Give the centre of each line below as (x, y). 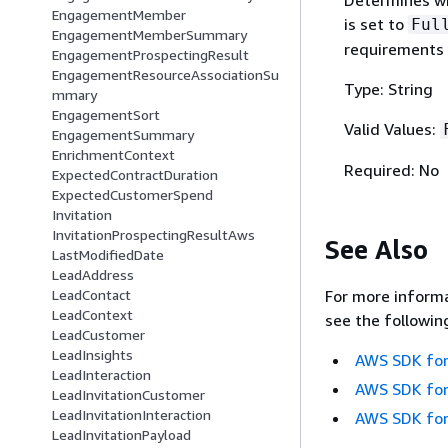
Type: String (388, 88)
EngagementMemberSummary (149, 35)
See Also (376, 249)
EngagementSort (106, 115)
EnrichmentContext (113, 155)
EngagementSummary (123, 135)
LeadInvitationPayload (121, 435)
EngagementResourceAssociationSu (165, 75)
